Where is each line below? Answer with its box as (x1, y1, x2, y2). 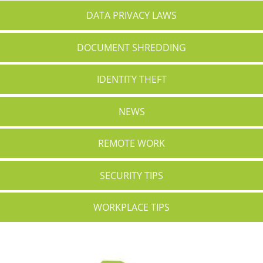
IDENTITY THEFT (96, 73, 167, 86)
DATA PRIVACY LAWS (86, 9, 177, 22)
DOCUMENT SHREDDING (77, 41, 186, 54)
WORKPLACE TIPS (93, 201, 170, 214)
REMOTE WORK (98, 137, 165, 150)
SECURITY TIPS (100, 168, 163, 182)
